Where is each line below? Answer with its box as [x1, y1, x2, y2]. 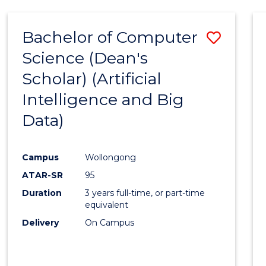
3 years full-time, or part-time [85, 187, 205, 198]
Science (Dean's [22, 47, 148, 68]
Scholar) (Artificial [22, 68, 162, 88]
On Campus [85, 217, 135, 228]
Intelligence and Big [22, 89, 185, 109]
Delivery [22, 217, 59, 228]
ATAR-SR [22, 169, 64, 180]
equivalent [85, 199, 129, 210]
